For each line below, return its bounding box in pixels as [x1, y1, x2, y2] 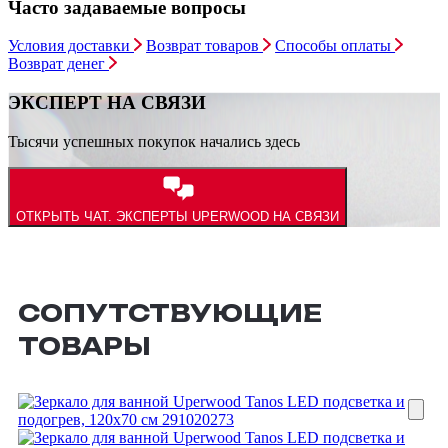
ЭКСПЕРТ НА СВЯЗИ [8, 91, 206, 113]
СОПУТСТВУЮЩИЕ [18, 297, 322, 328]
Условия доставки [8, 37, 134, 55]
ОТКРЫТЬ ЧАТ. [16, 208, 112, 224]
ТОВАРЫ [18, 330, 151, 361]
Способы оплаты [275, 37, 396, 55]
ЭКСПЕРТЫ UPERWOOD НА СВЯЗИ [116, 208, 339, 224]
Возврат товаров [146, 37, 264, 55]
